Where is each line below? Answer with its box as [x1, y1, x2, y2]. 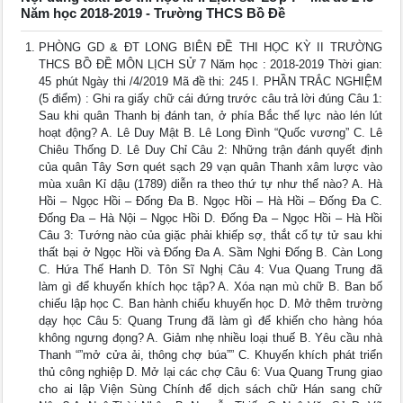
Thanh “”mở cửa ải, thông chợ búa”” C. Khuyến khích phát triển [39, 348, 382, 363]
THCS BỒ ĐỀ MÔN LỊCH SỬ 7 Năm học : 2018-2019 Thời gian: [39, 58, 382, 72]
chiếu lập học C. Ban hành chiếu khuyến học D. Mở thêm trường [39, 297, 382, 311]
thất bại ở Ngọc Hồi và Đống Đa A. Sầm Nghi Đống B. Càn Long [39, 246, 382, 260]
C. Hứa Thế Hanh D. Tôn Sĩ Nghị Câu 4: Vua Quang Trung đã [39, 263, 382, 277]
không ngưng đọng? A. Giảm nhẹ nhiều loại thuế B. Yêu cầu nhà [39, 331, 382, 345]
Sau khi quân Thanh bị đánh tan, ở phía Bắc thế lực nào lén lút [39, 109, 382, 123]
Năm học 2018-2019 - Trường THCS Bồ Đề [21, 5, 286, 22]
